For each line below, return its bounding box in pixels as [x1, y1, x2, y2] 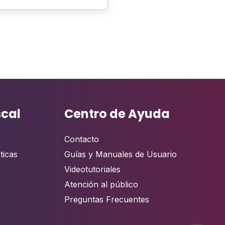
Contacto [64, 134, 99, 144]
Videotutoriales [64, 164, 121, 174]
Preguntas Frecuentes [64, 194, 150, 204]
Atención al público [64, 179, 139, 189]
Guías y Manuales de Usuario [64, 149, 177, 159]
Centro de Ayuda [64, 105, 170, 122]
